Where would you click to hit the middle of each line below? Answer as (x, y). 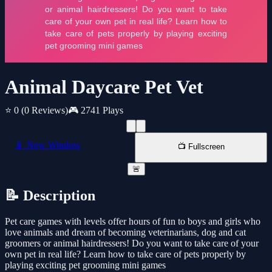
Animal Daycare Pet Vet (104, 87)
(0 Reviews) (45, 110)
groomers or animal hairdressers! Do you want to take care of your (132, 243)
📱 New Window (48, 145)
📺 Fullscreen (201, 147)
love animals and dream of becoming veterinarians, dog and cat (125, 233)
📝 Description (50, 196)
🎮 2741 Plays (96, 110)
